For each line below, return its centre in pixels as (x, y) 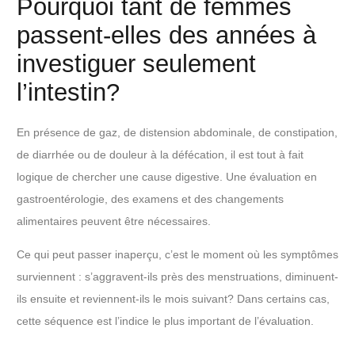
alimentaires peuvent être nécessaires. (114, 221)
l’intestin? (68, 92)
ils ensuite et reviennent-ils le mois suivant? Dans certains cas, (173, 299)
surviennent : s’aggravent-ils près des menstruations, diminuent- (177, 277)
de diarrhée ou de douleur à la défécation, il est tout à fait (160, 155)
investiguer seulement (136, 63)
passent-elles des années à (166, 35)
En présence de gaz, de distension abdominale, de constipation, (177, 133)
